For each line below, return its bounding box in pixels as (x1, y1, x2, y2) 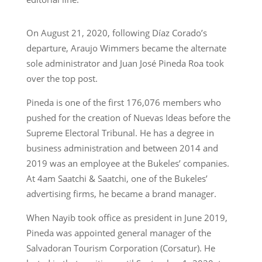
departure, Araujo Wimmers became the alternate (26, 42, 226, 54)
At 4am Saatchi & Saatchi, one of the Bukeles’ (26, 172, 208, 184)
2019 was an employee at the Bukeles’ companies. (26, 157, 229, 169)
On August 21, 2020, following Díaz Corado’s (26, 26, 207, 39)
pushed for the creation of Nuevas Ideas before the (26, 111, 230, 123)
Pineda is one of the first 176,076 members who (26, 96, 221, 108)
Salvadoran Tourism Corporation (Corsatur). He (26, 242, 215, 254)
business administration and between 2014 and (26, 142, 218, 154)
